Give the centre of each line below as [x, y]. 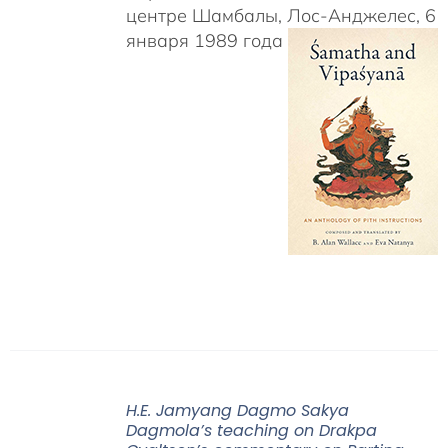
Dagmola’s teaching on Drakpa [251, 430]
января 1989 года [206, 41]
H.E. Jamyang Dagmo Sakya [237, 410]
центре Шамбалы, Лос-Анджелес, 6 [280, 16]
